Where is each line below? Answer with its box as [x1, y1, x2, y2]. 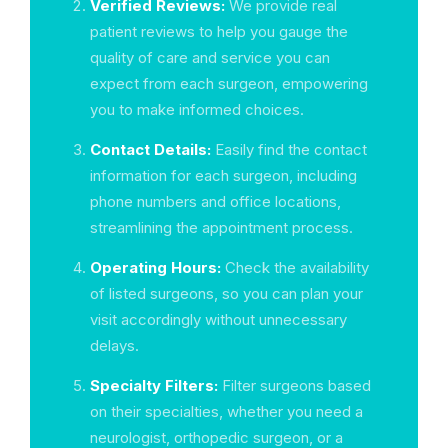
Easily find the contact [211, 140, 367, 159]
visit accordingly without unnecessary [90, 310, 347, 329]
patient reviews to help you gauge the [90, 22, 348, 41]
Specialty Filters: [90, 376, 218, 395]
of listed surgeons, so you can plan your [90, 284, 363, 303]
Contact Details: [90, 140, 211, 159]
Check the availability [221, 258, 369, 277]
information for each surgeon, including [90, 166, 357, 185]
